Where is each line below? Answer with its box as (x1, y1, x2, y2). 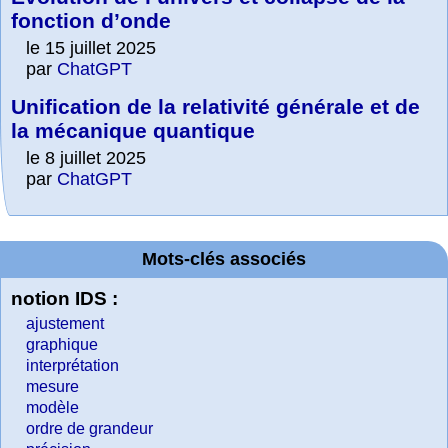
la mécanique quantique (11, 119, 255, 143)
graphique (26, 336, 98, 354)
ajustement (26, 315, 104, 333)
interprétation (26, 357, 119, 375)
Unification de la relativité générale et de (11, 95, 420, 119)
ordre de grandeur (26, 420, 153, 438)
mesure (26, 378, 79, 396)
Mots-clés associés (142, 249, 306, 270)
